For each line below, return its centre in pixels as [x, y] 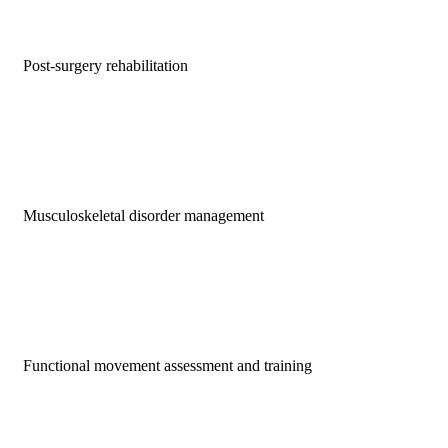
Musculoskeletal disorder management [143, 215]
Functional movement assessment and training [167, 365]
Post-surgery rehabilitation [105, 65]
